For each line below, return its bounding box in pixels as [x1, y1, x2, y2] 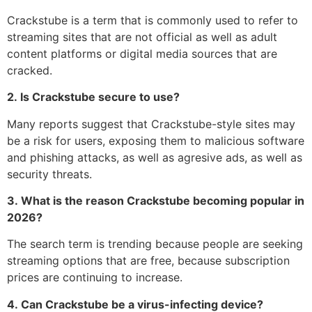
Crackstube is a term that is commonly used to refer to [7, 13, 298, 27]
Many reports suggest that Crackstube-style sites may [7, 116, 295, 131]
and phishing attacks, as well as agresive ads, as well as [7, 150, 302, 164]
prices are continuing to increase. [7, 270, 182, 285]
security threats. [7, 166, 92, 181]
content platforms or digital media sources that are [7, 46, 277, 61]
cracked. [7, 63, 52, 77]
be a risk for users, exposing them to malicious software [7, 133, 304, 148]
